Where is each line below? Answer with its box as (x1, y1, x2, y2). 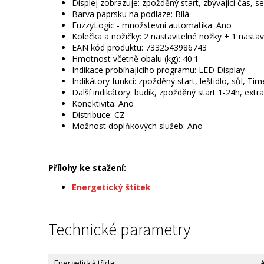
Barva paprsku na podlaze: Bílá (72, 8, 189, 20)
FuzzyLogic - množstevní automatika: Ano (72, 19, 232, 31)
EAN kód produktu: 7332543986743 (72, 42, 207, 54)
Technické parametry (48, 219, 190, 240)
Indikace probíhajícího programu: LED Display (72, 64, 245, 76)
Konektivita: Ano (72, 98, 134, 110)
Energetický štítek (72, 181, 151, 193)
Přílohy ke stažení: (48, 162, 126, 174)
